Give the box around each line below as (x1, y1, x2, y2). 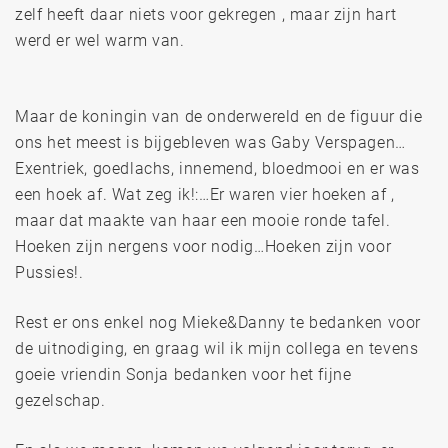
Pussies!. (15, 262, 84, 282)
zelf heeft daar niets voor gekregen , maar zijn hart (15, 4, 397, 24)
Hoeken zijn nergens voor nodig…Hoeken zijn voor (15, 236, 392, 256)
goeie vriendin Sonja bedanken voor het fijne (15, 364, 352, 384)
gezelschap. (15, 390, 106, 410)
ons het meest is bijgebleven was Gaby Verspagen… (15, 132, 406, 152)
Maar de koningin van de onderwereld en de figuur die (15, 106, 423, 126)
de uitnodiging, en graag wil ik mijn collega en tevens (15, 338, 419, 358)
